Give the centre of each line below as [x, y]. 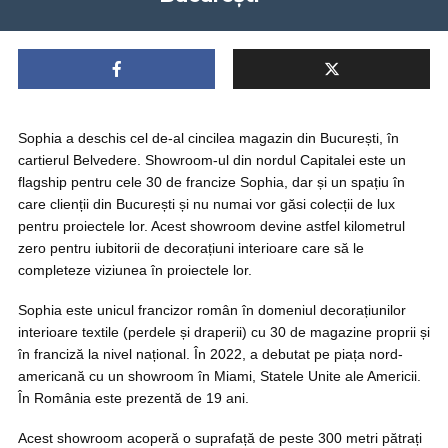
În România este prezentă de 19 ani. [133, 398]
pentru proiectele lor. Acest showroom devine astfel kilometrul [211, 226]
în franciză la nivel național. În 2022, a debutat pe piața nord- [210, 354]
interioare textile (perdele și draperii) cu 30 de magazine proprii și [224, 332]
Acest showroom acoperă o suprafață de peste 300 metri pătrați [220, 438]
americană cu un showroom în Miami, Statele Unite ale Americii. [219, 376]
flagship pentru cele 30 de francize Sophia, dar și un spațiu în [211, 182]
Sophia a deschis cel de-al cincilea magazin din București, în [208, 138]
